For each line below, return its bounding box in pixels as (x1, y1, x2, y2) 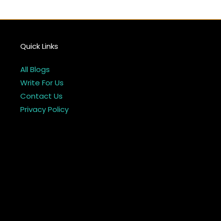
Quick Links (20, 41, 58, 52)
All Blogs (20, 64, 50, 75)
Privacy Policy (20, 104, 69, 115)
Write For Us (20, 77, 64, 88)
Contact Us (20, 91, 63, 102)
